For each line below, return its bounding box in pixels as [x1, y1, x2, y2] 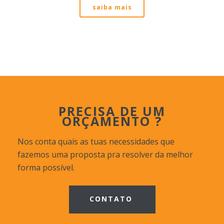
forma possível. [17, 162, 74, 173]
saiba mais [92, 3, 132, 11]
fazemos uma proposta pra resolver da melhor [17, 149, 193, 160]
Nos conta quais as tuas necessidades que [17, 136, 174, 147]
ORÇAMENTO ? [62, 112, 162, 129]
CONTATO [89, 194, 132, 203]
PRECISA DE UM [58, 102, 165, 119]
